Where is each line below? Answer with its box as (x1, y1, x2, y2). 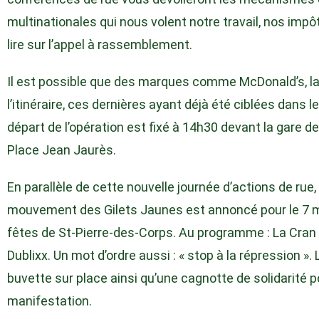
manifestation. (7, 293, 92, 308)
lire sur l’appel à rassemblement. (7, 37, 192, 52)
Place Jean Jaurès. (7, 142, 116, 157)
